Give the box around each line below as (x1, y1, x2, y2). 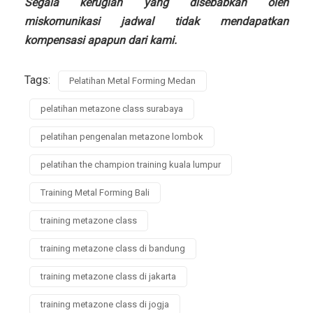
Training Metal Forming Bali (41, 187, 150, 198)
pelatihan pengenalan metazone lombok (41, 131, 203, 143)
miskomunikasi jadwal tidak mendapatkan (24, 15, 289, 29)
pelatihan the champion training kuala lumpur (41, 159, 221, 170)
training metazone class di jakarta (41, 271, 176, 282)
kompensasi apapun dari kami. (24, 34, 177, 48)
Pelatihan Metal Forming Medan (69, 75, 196, 87)
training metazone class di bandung (41, 243, 185, 254)
